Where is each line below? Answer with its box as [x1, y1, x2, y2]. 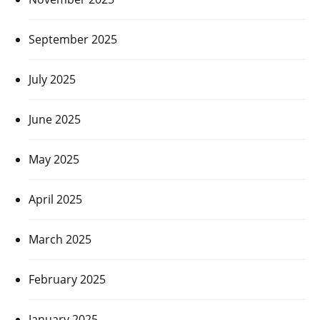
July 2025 [29, 71, 76, 88]
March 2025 [29, 231, 91, 248]
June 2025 [29, 111, 81, 128]
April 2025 [29, 191, 82, 208]
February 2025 [29, 271, 106, 288]
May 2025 [29, 151, 79, 168]
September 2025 [29, 31, 117, 48]
